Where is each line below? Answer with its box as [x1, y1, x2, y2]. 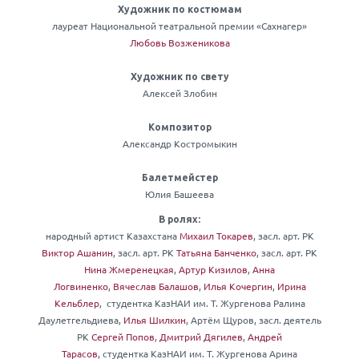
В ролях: [159, 214, 200, 225]
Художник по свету [130, 71, 229, 83]
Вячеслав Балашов [112, 280, 199, 293]
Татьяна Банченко [176, 246, 256, 260]
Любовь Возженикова [129, 36, 230, 50]
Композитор [147, 122, 212, 133]
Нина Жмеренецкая [84, 263, 174, 276]
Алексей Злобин [142, 87, 217, 100]
